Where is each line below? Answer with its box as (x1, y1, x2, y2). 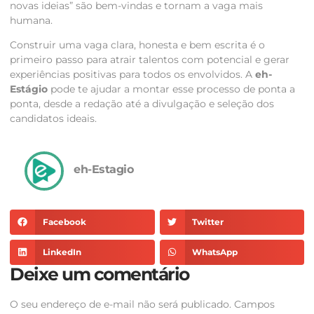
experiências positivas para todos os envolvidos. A (10, 68, 255, 81)
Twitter (192, 217, 224, 228)
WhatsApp (192, 247, 238, 258)
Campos (234, 297, 275, 310)
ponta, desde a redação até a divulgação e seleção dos (10, 97, 274, 111)
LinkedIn (42, 247, 81, 258)
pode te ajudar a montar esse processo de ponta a (48, 83, 295, 96)
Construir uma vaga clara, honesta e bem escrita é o (10, 39, 265, 52)
